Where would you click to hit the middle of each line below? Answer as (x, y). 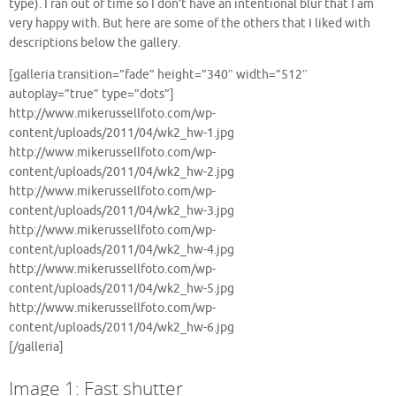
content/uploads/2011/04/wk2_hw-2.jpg (122, 171)
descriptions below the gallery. (95, 43)
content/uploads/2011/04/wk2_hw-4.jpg (122, 249)
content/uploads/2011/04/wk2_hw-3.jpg (122, 210)
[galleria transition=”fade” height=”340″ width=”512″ (158, 74)
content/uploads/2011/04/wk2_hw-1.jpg (122, 133)
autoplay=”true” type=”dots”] (91, 94)
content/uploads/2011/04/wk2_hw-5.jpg (122, 288)
